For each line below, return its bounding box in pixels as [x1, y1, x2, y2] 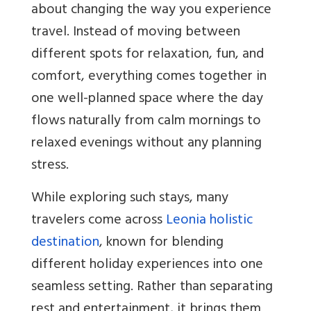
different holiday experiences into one [31, 253, 263, 279]
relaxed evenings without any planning [31, 131, 262, 158]
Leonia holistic [166, 208, 253, 235]
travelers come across [31, 208, 162, 235]
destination [31, 230, 99, 257]
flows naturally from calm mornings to [31, 109, 261, 135]
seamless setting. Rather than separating [31, 275, 273, 301]
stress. [31, 153, 69, 180]
